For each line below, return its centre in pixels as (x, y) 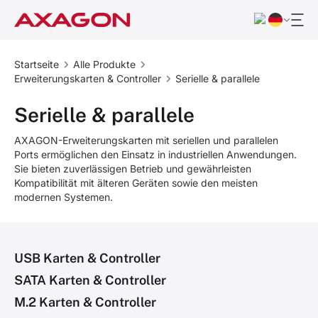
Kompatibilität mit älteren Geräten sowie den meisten (136, 183)
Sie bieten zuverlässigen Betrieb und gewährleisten (133, 169)
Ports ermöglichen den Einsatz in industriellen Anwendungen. (155, 154)
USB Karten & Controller (87, 258)
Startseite (37, 64)
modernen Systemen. (64, 197)
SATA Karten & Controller (90, 280)
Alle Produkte (104, 64)
